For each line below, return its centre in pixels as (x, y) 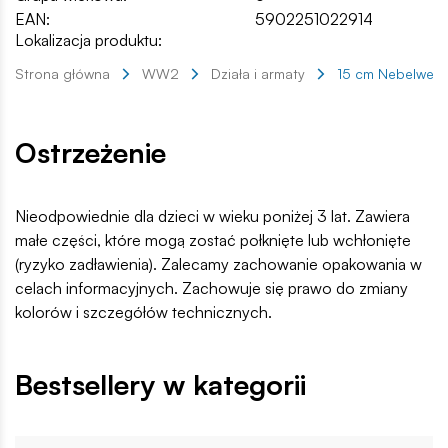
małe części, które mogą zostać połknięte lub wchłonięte (213, 240)
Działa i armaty (258, 74)
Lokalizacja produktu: (88, 40)
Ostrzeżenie (90, 153)
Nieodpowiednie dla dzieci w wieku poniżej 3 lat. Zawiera (212, 216)
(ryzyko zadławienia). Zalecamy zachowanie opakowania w (218, 264)
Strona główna (62, 74)
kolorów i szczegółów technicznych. (143, 312)
